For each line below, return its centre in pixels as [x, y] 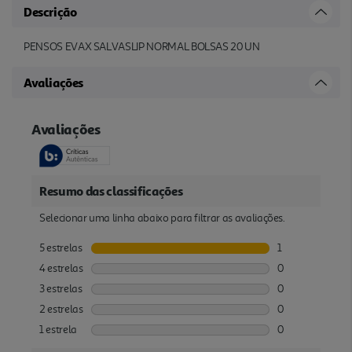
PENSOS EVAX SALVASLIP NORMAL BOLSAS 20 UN [142, 46]
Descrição [50, 11]
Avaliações [53, 82]
